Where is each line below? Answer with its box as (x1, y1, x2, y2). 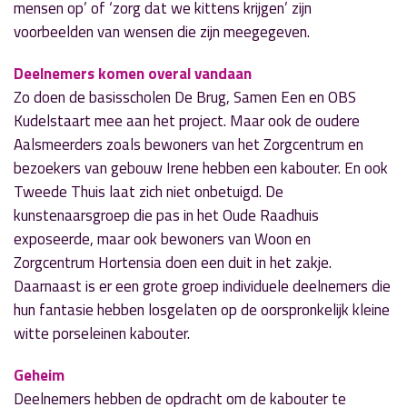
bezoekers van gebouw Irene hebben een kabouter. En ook (14, 156, 388, 180)
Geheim (14, 363, 65, 387)
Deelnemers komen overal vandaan (14, 62, 255, 85)
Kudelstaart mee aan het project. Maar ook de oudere (14, 109, 360, 133)
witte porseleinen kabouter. (14, 322, 190, 345)
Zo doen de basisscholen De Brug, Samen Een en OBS (14, 85, 356, 109)
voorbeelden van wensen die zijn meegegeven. (14, 20, 310, 44)
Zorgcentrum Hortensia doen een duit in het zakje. (14, 251, 332, 274)
